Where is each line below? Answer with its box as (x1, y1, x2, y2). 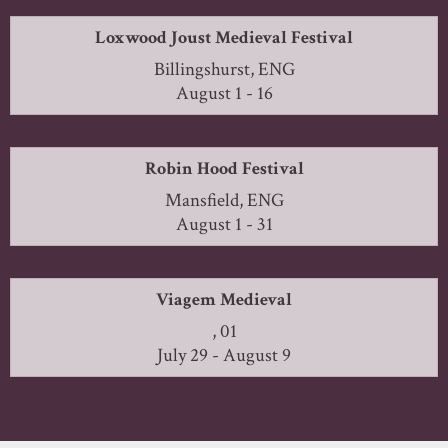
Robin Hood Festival (144, 156, 304, 180)
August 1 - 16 (175, 80, 273, 106)
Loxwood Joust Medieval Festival (95, 25, 353, 49)
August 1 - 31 (175, 211, 273, 237)
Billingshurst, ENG (153, 56, 295, 82)
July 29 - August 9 (157, 342, 291, 368)
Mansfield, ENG (164, 187, 284, 213)
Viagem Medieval (156, 287, 292, 311)
